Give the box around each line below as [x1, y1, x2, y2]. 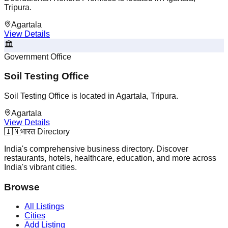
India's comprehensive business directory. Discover [4, 144, 188, 153]
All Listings [24, 202, 64, 211]
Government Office [4, 52, 71, 61]
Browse [4, 181, 40, 192]
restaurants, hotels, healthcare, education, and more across [4, 153, 216, 162]
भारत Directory [20, 127, 70, 136]
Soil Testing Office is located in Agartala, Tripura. [4, 91, 178, 100]
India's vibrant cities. [4, 162, 77, 172]
